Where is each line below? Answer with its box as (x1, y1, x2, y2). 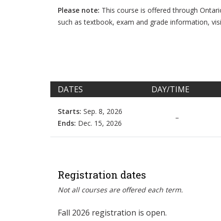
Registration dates (58, 168, 146, 181)
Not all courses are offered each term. (58, 184, 183, 194)
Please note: (58, 5, 100, 15)
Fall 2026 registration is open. (58, 207, 167, 218)
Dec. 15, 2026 (76, 118, 122, 128)
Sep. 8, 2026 (81, 106, 122, 116)
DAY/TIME (151, 83, 189, 95)
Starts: (58, 106, 81, 116)
